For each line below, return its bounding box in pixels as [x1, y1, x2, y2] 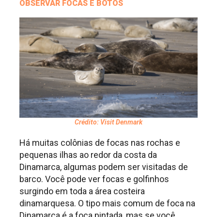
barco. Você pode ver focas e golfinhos [19, 174, 169, 185]
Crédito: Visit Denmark [75, 118, 142, 126]
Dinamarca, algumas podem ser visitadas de [19, 162, 188, 172]
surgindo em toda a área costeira [19, 186, 145, 197]
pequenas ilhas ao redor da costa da [19, 150, 157, 160]
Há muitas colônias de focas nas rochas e [19, 138, 180, 148]
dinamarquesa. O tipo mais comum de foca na [19, 198, 195, 209]
